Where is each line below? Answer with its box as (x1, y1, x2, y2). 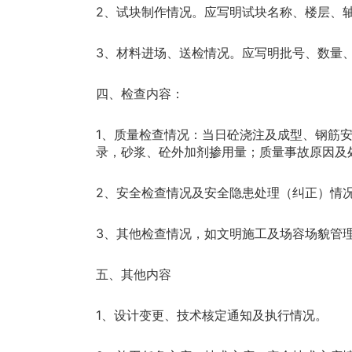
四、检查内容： (96, 85, 184, 101)
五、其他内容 (96, 266, 171, 282)
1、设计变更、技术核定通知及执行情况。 (96, 306, 328, 323)
